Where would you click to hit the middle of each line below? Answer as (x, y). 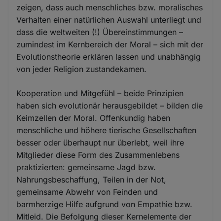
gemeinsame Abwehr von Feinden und (87, 192)
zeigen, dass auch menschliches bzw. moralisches (110, 7)
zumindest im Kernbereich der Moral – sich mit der (110, 44)
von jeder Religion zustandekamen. (82, 69)
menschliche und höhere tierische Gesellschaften (107, 130)
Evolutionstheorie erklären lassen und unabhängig (109, 56)
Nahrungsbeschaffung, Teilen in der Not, (92, 179)
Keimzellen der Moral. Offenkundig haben (93, 118)
